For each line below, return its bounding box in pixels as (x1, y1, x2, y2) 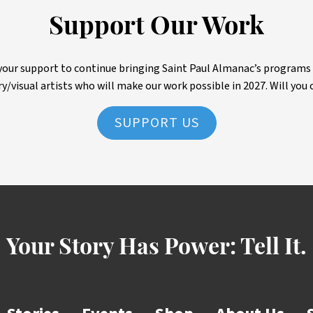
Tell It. (240, 237, 307, 260)
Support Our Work (49, 15, 264, 41)
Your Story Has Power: (6, 237, 240, 260)
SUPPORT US (114, 112, 199, 133)
